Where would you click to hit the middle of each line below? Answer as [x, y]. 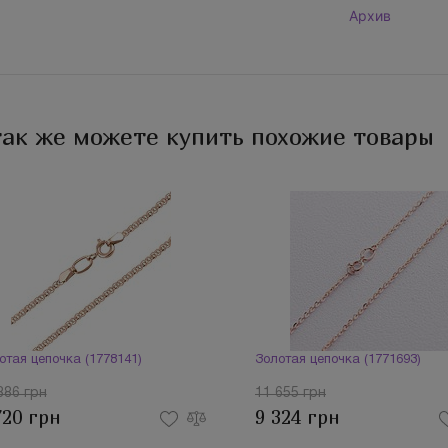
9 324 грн [297, 417]
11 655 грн [290, 393]
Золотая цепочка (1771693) [337, 360]
